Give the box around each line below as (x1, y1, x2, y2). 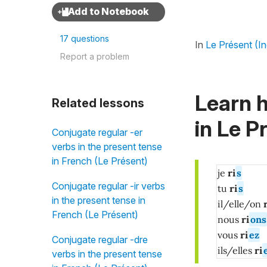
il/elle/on (218, 197, 261, 210)
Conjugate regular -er (52, 126, 142, 138)
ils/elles (218, 244, 254, 256)
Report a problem (60, 51, 129, 61)
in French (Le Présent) (52, 155, 148, 167)
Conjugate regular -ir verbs (52, 180, 165, 192)
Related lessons (52, 96, 144, 110)
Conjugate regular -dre (52, 234, 148, 246)
